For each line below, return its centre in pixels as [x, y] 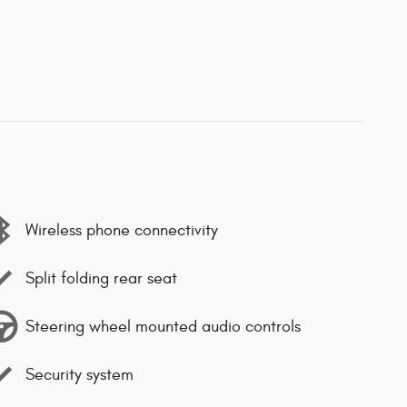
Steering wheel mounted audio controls [163, 326]
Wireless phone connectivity [122, 230]
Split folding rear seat [101, 278]
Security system [79, 374]
